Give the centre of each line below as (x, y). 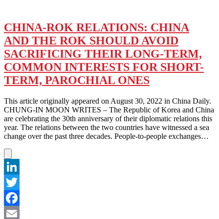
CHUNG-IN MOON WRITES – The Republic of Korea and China (109, 109)
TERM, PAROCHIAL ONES (77, 80)
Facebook (19, 213)
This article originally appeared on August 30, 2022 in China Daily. (108, 101)
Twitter (15, 197)
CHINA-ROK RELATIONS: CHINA (97, 27)
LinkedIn (18, 182)
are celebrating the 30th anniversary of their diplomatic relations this (108, 118)
